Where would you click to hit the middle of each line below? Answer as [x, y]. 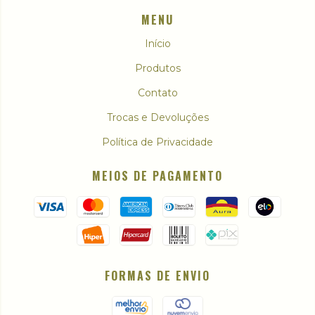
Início [157, 44]
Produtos [157, 69]
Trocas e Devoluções [157, 118]
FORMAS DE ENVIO [157, 276]
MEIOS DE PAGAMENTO [157, 176]
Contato [157, 93]
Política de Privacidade [157, 142]
